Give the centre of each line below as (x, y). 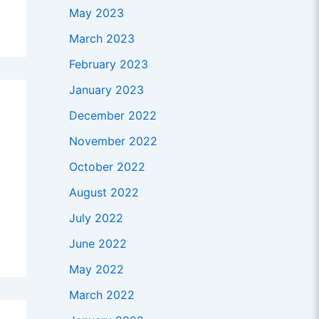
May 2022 (96, 270)
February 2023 (108, 64)
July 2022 (96, 218)
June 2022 (98, 244)
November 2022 (113, 141)
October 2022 (107, 167)
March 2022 (101, 295)
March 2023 (101, 39)
